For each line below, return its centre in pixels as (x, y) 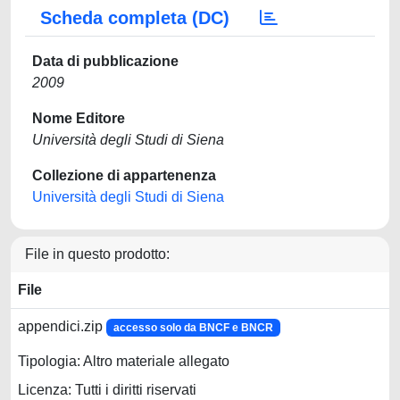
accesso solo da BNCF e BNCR (193, 328)
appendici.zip (62, 326)
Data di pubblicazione (105, 61)
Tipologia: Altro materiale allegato (124, 362)
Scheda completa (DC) (135, 18)
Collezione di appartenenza (124, 175)
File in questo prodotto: (97, 254)
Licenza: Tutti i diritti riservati (107, 390)
